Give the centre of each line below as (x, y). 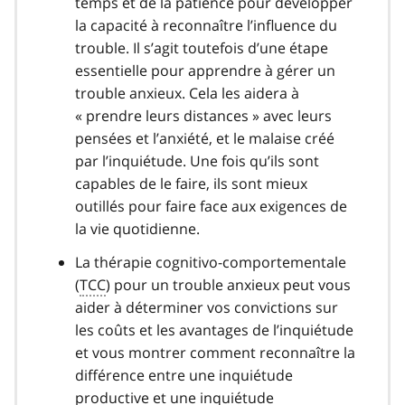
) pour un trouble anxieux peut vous (228, 284)
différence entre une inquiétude (184, 375)
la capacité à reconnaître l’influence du (206, 25)
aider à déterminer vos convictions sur (207, 307)
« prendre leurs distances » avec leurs (203, 115)
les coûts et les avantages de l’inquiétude (214, 330)
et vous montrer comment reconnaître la (215, 352)
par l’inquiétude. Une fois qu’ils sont (197, 160)
